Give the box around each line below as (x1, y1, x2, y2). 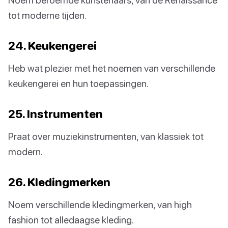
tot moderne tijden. (8, 9, 87, 21)
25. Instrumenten (8, 107, 103, 121)
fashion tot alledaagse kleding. (8, 214, 134, 226)
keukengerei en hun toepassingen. (8, 77, 149, 90)
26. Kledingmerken (8, 175, 110, 189)
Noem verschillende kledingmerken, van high (8, 198, 192, 211)
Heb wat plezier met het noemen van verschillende (8, 62, 215, 74)
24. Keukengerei (8, 39, 97, 53)
